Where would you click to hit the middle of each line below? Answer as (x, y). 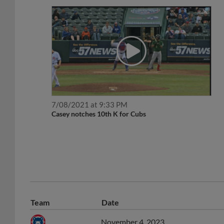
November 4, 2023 (133, 211)
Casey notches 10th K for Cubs (99, 103)
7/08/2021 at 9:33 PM (90, 94)
